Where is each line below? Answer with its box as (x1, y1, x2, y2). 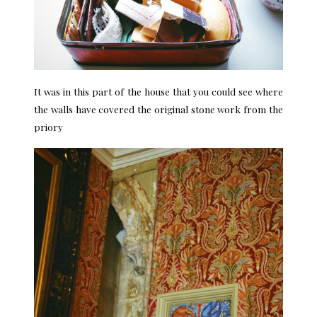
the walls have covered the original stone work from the (34, 102, 283, 115)
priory (34, 120, 63, 133)
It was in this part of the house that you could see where (34, 84, 283, 98)
